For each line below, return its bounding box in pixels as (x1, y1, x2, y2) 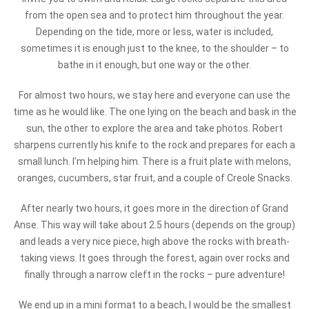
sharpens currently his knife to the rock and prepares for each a (14, 139, 295, 150)
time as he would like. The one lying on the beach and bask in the (12, 106, 297, 117)
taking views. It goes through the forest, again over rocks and (19, 252, 290, 263)
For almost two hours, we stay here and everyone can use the (19, 90, 290, 101)
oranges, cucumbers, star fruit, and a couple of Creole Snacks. (17, 172, 292, 183)
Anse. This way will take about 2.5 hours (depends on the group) (14, 219, 295, 230)
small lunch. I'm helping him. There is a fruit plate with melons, (18, 156, 291, 167)
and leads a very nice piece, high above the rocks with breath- (19, 236, 290, 247)
